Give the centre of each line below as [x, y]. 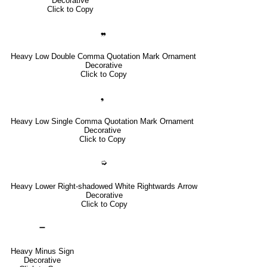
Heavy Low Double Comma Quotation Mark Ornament [103, 56]
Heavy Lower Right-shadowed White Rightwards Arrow [104, 186]
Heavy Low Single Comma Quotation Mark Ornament [102, 121]
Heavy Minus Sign [42, 251]
